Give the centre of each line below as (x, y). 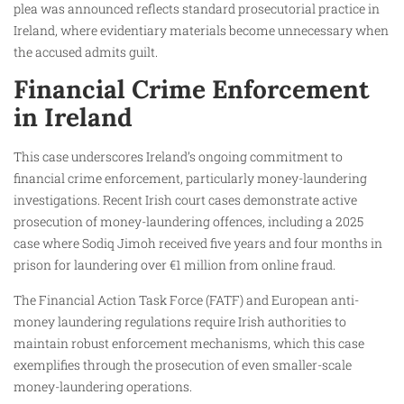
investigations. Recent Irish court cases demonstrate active (185, 200)
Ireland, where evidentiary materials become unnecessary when (201, 31)
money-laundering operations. (103, 386)
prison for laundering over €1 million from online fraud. (174, 265)
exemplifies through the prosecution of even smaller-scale (183, 364)
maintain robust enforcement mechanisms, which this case (189, 343)
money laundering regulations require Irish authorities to (180, 321)
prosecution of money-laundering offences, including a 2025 (188, 222)
